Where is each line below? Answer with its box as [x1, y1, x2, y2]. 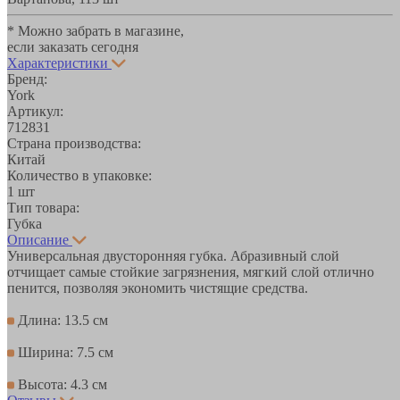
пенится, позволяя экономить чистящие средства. [7, 279, 308, 296]
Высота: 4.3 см [14, 376, 107, 392]
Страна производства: [7, 135, 141, 151]
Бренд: [7, 71, 47, 87]
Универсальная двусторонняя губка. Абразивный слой [7, 247, 339, 263]
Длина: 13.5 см [14, 312, 108, 328]
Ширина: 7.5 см [14, 344, 113, 360]
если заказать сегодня [7, 38, 138, 54]
